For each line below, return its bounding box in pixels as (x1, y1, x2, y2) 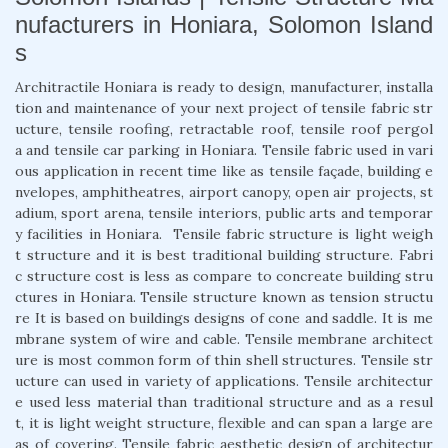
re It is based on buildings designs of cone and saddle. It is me (15, 308, 433, 327)
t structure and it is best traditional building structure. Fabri (15, 245, 433, 264)
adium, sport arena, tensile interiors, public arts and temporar (15, 203, 433, 222)
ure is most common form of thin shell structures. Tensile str (15, 350, 433, 369)
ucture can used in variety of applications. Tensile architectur (15, 371, 433, 390)
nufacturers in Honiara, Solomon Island (15, 10, 433, 38)
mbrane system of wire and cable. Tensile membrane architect (15, 329, 433, 348)
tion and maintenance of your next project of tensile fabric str (15, 98, 433, 117)
